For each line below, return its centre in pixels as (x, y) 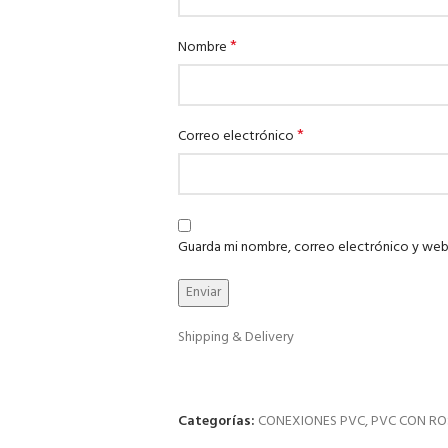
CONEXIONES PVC (311, 421)
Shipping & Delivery (235, 337)
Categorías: (216, 421)
